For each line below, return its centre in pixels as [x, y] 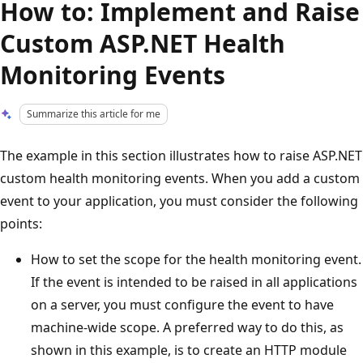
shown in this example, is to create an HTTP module [189, 350]
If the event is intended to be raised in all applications [194, 282]
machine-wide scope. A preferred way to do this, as [187, 327]
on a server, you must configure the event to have [182, 304]
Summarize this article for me [94, 114]
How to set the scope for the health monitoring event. [196, 259]
